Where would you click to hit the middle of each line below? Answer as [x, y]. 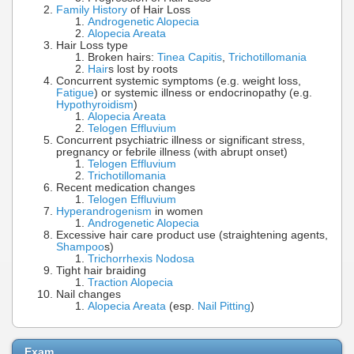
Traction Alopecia [130, 283]
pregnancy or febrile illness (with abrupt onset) [172, 153]
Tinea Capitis [190, 58]
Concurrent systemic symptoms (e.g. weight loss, [179, 81]
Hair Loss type [92, 46]
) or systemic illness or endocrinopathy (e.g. [203, 93]
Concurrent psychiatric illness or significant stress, [181, 141]
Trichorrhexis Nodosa [141, 259]
